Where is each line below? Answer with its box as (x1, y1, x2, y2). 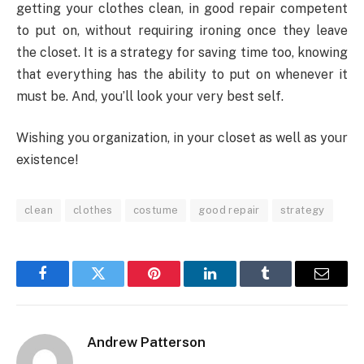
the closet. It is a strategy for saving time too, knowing (16, 44, 348, 60)
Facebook (41, 278, 98, 293)
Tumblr (264, 278, 308, 293)
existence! (16, 152, 78, 168)
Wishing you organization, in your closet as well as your (16, 130, 348, 146)
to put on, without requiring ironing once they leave (16, 22, 348, 38)
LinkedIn (208, 278, 262, 293)
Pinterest (153, 278, 205, 293)
